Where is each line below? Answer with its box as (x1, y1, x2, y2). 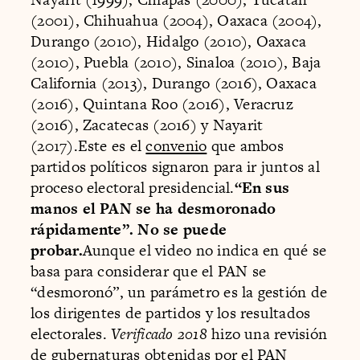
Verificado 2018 (111, 322, 207, 345)
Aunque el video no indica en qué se (82, 239, 327, 261)
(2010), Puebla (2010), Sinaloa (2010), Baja (31, 51, 321, 73)
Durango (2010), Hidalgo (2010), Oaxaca (31, 30, 307, 52)
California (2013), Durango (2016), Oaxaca (31, 72, 317, 94)
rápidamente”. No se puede (31, 218, 227, 240)
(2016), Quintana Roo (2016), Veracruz (31, 92, 293, 115)
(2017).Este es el (31, 134, 146, 157)
